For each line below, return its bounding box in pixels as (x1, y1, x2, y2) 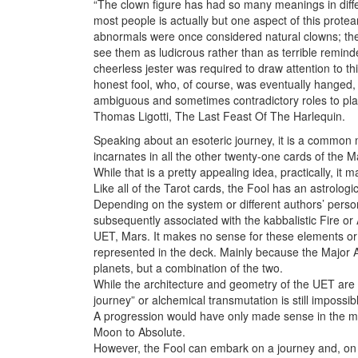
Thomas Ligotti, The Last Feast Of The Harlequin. (93, 108, 345, 125)
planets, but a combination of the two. (93, 260, 283, 276)
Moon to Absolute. (93, 324, 185, 340)
